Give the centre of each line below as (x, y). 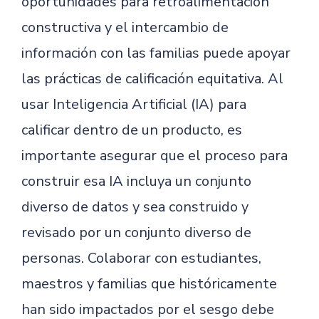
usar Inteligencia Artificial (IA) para (134, 104)
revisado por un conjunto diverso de (136, 232)
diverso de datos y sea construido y (135, 207)
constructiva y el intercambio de (125, 27)
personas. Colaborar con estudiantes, (141, 258)
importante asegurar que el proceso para (155, 156)
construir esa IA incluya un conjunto (136, 181)
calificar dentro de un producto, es (132, 130)
